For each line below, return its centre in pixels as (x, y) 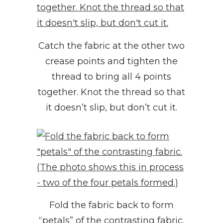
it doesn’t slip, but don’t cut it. (111, 107)
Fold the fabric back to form (111, 205)
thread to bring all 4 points (111, 76)
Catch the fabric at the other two (111, 46)
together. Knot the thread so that (111, 92)
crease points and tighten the (111, 61)
